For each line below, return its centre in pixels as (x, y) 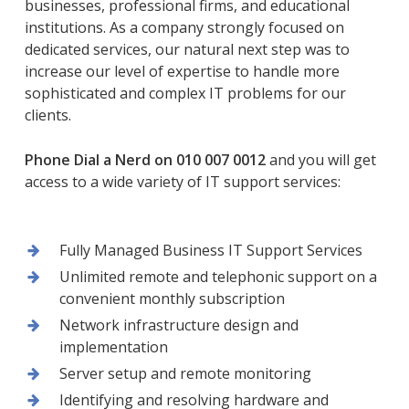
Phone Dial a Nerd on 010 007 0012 (145, 159)
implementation (113, 346)
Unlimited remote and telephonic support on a (218, 276)
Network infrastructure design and (178, 325)
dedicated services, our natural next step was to (187, 49)
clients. (47, 115)
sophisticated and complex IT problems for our (185, 93)
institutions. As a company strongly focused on (184, 27)
